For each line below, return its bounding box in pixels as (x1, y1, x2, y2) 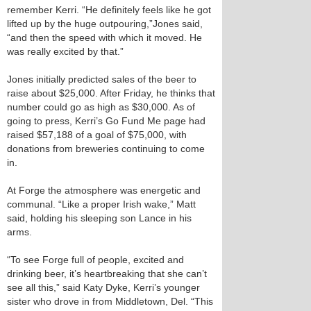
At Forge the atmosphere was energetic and (7, 185, 201, 196)
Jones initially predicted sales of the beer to (7, 74, 196, 85)
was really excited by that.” (7, 46, 124, 57)
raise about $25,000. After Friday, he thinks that (7, 87, 215, 99)
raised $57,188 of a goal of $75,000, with (7, 129, 187, 140)
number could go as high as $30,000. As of (7, 101, 195, 112)
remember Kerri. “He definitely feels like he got (7, 4, 211, 15)
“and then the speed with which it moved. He (7, 32, 202, 43)
